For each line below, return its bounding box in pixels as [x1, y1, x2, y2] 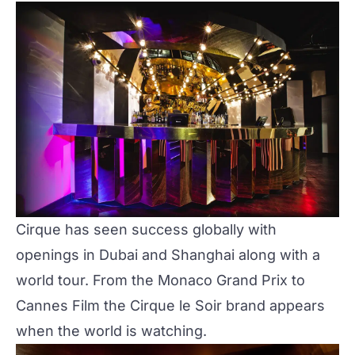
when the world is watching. [16, 323, 207, 339]
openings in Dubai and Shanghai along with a [16, 246, 320, 263]
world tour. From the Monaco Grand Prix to [16, 272, 305, 288]
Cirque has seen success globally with [16, 221, 277, 238]
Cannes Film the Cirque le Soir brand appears [16, 297, 325, 314]
